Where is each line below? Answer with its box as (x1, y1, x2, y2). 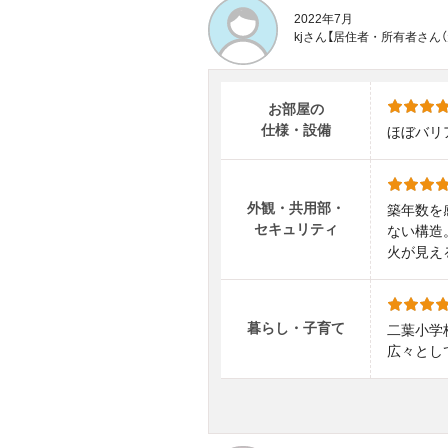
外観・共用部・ (246, 200, 345, 217)
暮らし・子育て (246, 320, 345, 337)
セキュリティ (253, 221, 338, 238)
